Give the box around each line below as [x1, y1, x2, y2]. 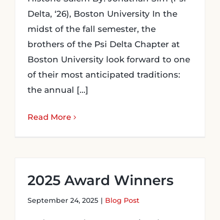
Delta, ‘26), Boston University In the [27, 9, 177, 19]
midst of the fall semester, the [27, 24, 156, 34]
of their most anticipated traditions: [27, 70, 180, 80]
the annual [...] [27, 85, 88, 95]
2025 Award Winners [27, 172, 173, 189]
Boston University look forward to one [27, 55, 190, 64]
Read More [27, 112, 71, 122]
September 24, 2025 [27, 196, 98, 205]
